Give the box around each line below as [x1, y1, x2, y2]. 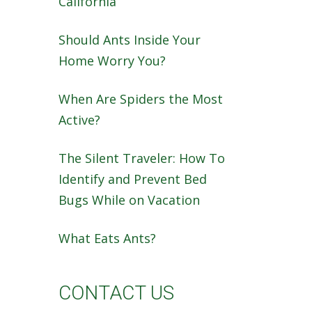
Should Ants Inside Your [58, 31, 201, 48]
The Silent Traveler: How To [58, 150, 226, 166]
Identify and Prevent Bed [58, 171, 208, 187]
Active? [58, 111, 101, 128]
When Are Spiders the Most [58, 91, 224, 107]
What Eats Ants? [58, 230, 157, 247]
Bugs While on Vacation [58, 192, 201, 208]
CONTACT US [58, 281, 175, 304]
